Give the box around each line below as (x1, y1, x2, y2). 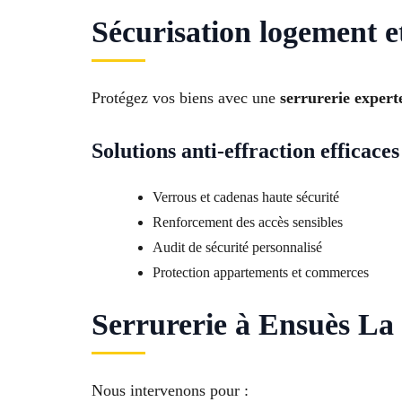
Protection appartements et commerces (153, 265, 369, 281)
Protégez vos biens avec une (92, 89, 280, 108)
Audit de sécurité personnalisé (153, 240, 322, 256)
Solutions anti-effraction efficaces (92, 139, 399, 163)
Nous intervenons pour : (92, 381, 249, 400)
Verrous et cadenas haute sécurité (153, 189, 339, 205)
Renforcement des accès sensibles (153, 214, 343, 231)
